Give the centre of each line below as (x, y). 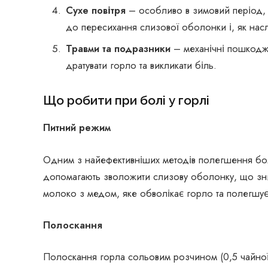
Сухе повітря (96, 10)
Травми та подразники (120, 48)
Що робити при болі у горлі (126, 100)
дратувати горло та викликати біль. (141, 65)
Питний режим (77, 128)
